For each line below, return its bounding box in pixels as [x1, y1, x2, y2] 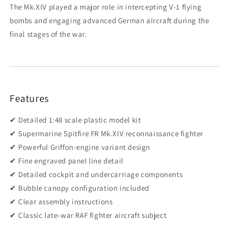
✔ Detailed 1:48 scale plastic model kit [10, 115, 141, 125]
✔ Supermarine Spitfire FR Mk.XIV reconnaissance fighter [10, 129, 204, 139]
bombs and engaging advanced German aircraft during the [10, 15, 209, 25]
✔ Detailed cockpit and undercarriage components [10, 169, 183, 180]
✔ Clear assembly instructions [10, 197, 113, 207]
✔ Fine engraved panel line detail [10, 156, 124, 166]
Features [10, 91, 49, 105]
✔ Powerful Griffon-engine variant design [10, 142, 151, 152]
